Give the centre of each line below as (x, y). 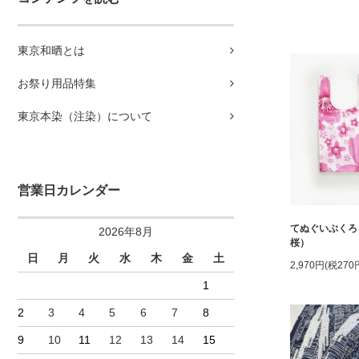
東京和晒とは (51, 50)
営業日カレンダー (69, 190)
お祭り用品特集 (57, 83)
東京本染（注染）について (85, 116)
